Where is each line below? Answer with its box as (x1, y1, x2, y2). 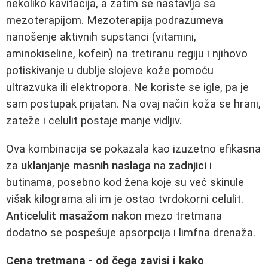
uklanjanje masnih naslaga (21, 159, 151, 173)
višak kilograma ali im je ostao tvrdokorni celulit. (6, 193, 243, 206)
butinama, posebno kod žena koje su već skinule (6, 176, 244, 190)
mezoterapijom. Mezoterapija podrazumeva (6, 14, 223, 28)
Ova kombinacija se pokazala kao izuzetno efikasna (6, 142, 261, 156)
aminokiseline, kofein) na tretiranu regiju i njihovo (6, 47, 248, 61)
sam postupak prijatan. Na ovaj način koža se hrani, (6, 98, 261, 111)
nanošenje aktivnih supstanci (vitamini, (6, 31, 196, 44)
